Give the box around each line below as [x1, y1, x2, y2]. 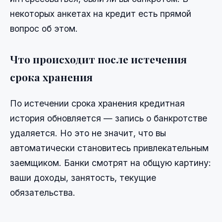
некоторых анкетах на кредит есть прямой [10, 8, 191, 19]
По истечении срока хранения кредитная [10, 98, 185, 109]
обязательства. [10, 187, 75, 198]
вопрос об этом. [10, 23, 78, 34]
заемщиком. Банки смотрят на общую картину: [10, 158, 211, 168]
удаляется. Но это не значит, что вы [10, 128, 166, 139]
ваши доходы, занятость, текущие [10, 172, 156, 183]
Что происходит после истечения [10, 52, 187, 66]
